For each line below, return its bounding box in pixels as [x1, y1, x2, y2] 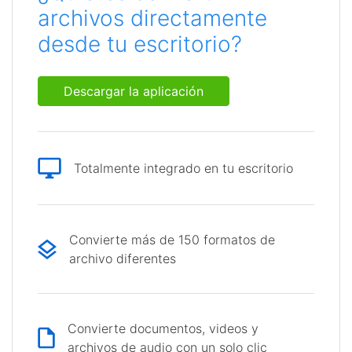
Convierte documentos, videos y [68, 321, 258, 336]
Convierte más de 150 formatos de [69, 232, 275, 247]
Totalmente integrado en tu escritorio [74, 160, 293, 176]
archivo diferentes [69, 251, 176, 266]
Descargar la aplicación [64, 83, 203, 99]
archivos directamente [38, 5, 267, 31]
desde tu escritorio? [38, 31, 242, 57]
